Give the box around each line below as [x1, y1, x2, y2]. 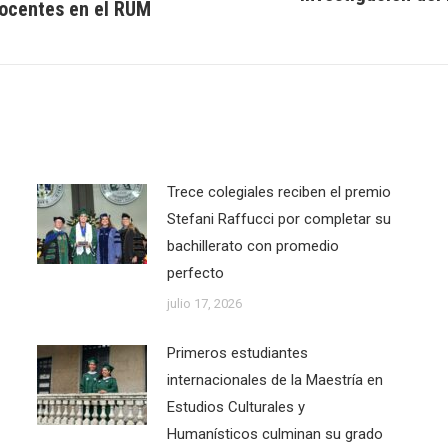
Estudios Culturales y [166, 398, 305, 417]
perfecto [166, 264, 224, 283]
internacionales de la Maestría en [166, 371, 383, 390]
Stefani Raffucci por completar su [166, 210, 391, 229]
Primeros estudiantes [166, 344, 308, 363]
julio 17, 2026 [166, 296, 242, 312]
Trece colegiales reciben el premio [166, 183, 391, 202]
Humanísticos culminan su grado [166, 425, 383, 444]
